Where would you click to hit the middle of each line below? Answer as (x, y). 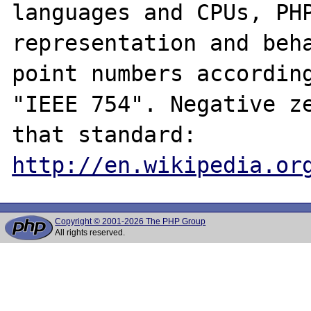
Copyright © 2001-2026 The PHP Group (131, 221)
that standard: (203, 134)
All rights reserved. (90, 233)
